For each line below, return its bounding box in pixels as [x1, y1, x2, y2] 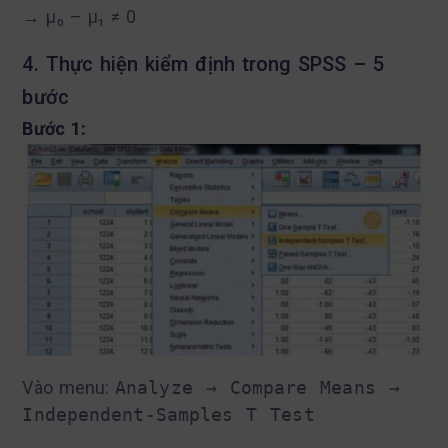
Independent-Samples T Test [22, 403, 315, 425]
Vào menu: [22, 376, 116, 398]
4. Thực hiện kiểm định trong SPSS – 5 [22, 52, 385, 77]
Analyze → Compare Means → [115, 376, 400, 398]
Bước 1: [22, 118, 86, 140]
